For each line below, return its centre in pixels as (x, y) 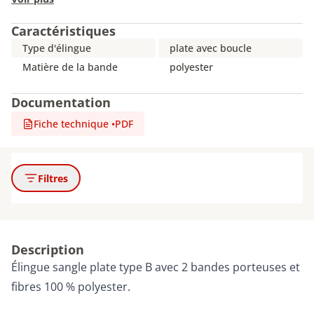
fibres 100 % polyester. (71, 287)
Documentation (61, 102)
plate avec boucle (211, 48)
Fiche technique (71, 124)
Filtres (53, 178)
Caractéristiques (63, 31)
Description (48, 250)
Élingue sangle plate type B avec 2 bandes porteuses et (156, 267)
